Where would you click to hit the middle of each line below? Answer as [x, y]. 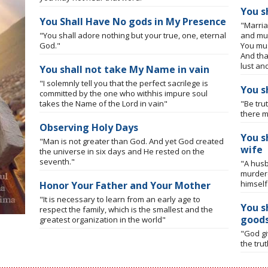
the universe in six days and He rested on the [122, 151]
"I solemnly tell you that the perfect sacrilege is [124, 83]
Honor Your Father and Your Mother [125, 185]
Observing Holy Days [89, 127]
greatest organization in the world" [103, 219]
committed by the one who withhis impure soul [124, 93]
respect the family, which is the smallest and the [127, 209]
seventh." [57, 161]
